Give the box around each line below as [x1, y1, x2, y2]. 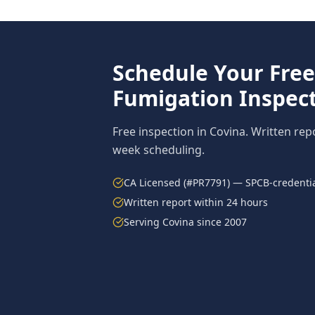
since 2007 [194, 215, 247, 229]
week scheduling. [112, 142, 205, 157]
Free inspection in [112, 124, 210, 139]
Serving [124, 215, 162, 229]
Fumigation [112, 84, 233, 112]
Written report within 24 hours [124, 195, 268, 209]
